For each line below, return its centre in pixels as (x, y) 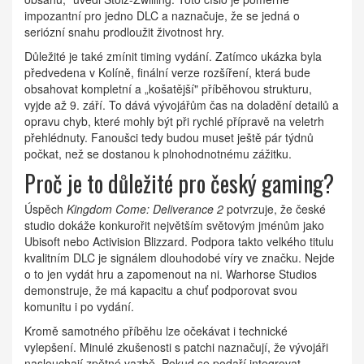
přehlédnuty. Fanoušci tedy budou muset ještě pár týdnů (169, 138)
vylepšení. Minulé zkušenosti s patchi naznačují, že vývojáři (176, 347)
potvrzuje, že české (275, 209)
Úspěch (45, 209)
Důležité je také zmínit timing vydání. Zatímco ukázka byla (173, 56)
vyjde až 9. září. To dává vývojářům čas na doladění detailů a (182, 105)
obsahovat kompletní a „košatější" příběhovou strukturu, (168, 89)
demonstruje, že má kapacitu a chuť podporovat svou (161, 290)
